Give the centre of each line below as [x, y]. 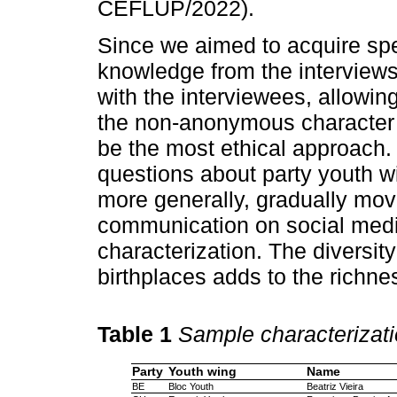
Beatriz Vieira [335, 387]
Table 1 [138, 335]
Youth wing [202, 372]
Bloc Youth [191, 387]
